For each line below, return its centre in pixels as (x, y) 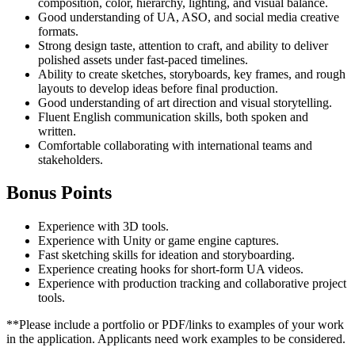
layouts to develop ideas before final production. (158, 88)
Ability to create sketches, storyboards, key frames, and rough (192, 74)
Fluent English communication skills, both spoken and (173, 116)
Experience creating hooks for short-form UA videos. (171, 269)
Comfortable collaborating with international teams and (175, 145)
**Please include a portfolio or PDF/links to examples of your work (175, 325)
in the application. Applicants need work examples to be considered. (176, 339)
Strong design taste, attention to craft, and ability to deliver (183, 45)
